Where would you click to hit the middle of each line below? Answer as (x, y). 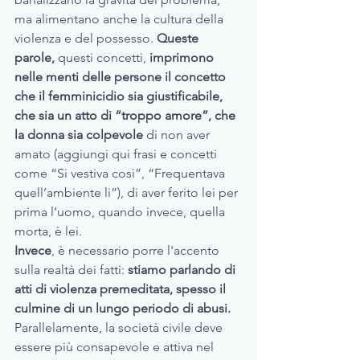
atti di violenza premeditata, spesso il (122, 289)
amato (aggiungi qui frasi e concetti (117, 154)
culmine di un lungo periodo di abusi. (124, 309)
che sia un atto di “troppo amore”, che (127, 116)
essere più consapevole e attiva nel (116, 347)
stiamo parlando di (183, 270)
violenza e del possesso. (86, 39)
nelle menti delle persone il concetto (122, 77)
